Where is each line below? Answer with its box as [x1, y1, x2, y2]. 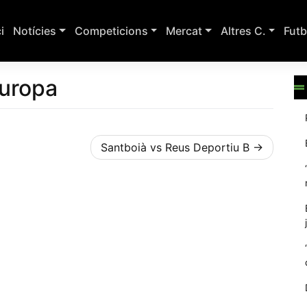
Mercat [166, 23, 203, 38]
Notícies [13, 23, 57, 38]
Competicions [74, 23, 148, 38]
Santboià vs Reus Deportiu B [101, 140, 249, 154]
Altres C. [220, 23, 266, 38]
